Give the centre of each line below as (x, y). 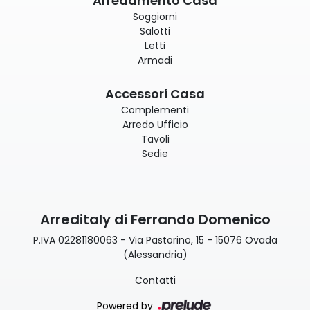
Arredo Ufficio (155, 124)
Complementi (155, 110)
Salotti (155, 31)
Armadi (155, 60)
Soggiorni (155, 16)
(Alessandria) (155, 254)
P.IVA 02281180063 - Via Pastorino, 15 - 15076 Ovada (155, 240)
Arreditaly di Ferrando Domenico (155, 219)
